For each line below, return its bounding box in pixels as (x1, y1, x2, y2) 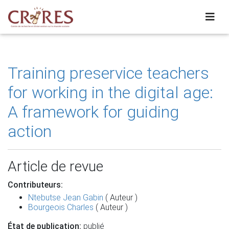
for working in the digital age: (8, 83, 213, 102)
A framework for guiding (8, 102, 179, 122)
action (8, 122, 52, 141)
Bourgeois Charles (28, 202, 94, 212)
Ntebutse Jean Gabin (28, 193, 103, 202)
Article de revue (8, 158, 103, 175)
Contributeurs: (8, 180, 63, 190)
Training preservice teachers (8, 63, 209, 83)
